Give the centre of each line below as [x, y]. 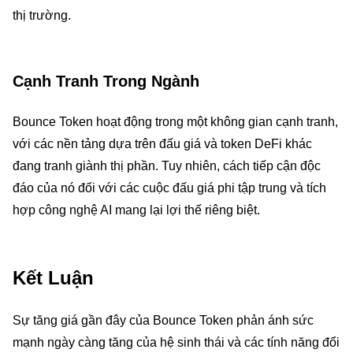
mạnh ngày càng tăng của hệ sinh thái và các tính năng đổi [176, 342]
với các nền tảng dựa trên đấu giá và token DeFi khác [162, 144]
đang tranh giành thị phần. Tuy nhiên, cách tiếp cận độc [167, 166]
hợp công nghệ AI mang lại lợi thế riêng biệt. [136, 210]
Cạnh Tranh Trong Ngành [106, 81]
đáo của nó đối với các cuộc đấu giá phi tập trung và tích [169, 188]
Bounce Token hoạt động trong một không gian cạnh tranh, [175, 122]
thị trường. [42, 15]
